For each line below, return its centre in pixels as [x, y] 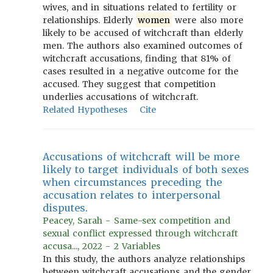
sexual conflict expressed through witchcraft [140, 233]
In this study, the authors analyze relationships [144, 259]
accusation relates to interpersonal [132, 195]
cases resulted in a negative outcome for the [140, 71]
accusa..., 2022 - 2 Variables [101, 246]
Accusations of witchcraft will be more [141, 157]
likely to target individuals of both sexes [146, 169]
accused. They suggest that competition [129, 84]
